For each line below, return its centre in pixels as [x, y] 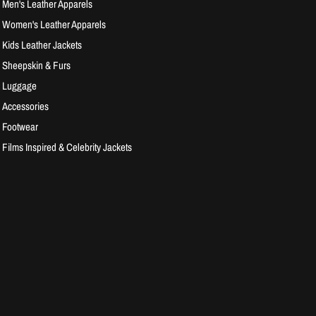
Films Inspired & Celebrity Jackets [67, 147]
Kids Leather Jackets [42, 45]
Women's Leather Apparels [54, 25]
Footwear [20, 127]
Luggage [20, 86]
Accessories [26, 107]
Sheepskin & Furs [37, 66]
